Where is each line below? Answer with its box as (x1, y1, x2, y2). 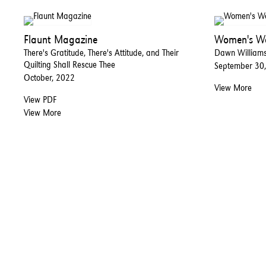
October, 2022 (24, 72, 75, 84)
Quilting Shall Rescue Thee (24, 59, 115, 71)
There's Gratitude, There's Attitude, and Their (24, 47, 179, 59)
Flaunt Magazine (24, 32, 97, 47)
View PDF (24, 94, 56, 106)
